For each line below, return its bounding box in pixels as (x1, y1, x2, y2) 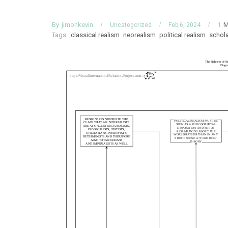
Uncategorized (110, 21, 152, 28)
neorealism (123, 31, 156, 39)
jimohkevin (62, 21, 93, 28)
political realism (159, 31, 206, 39)
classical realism (71, 31, 120, 39)
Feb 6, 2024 (168, 21, 201, 28)
